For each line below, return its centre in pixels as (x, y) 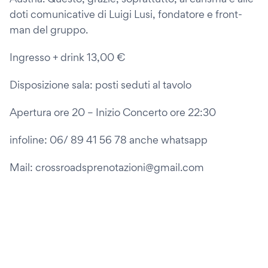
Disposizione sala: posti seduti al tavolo (100, 85)
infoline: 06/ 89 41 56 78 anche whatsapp (109, 140)
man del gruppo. (49, 30)
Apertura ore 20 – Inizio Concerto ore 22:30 (113, 112)
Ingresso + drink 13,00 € (67, 57)
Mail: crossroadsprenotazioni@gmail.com (107, 167)
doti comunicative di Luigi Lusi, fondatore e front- (126, 14)
